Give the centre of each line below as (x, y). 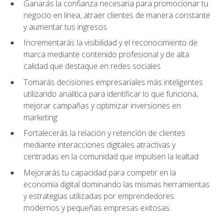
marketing (40, 117)
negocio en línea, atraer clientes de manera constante (117, 15)
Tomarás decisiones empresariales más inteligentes (113, 82)
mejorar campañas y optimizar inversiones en (102, 105)
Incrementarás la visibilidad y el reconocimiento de (110, 43)
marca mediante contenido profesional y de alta (106, 55)
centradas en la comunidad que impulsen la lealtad (111, 157)
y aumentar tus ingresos (65, 27)
